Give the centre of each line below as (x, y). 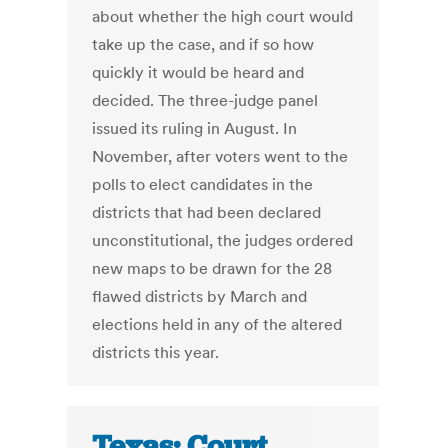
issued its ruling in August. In (195, 128)
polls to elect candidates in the (203, 184)
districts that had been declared (207, 212)
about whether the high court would (223, 16)
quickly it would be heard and (198, 72)
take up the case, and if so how (203, 44)
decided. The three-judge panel (205, 100)
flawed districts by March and (200, 296)
